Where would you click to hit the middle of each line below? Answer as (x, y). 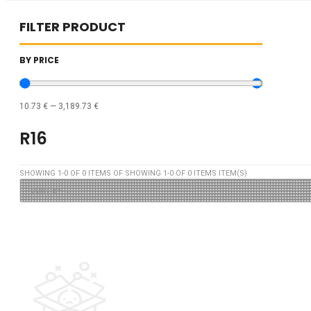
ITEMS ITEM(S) (219, 173)
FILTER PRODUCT (73, 26)
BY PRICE (39, 60)
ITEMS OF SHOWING (125, 173)
